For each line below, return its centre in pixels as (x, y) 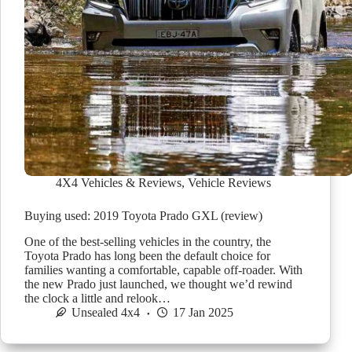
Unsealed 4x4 (106, 313)
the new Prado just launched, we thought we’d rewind (158, 284)
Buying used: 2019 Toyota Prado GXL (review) (143, 216)
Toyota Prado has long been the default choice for (147, 256)
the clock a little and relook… (97, 299)
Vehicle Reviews (229, 183)
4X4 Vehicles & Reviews (119, 183)
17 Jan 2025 (203, 313)
